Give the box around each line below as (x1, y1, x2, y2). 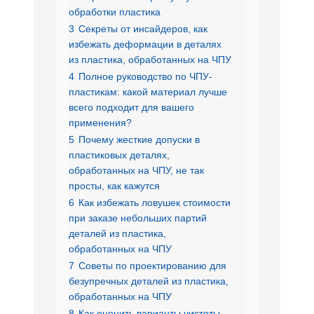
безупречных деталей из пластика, (69, 275, 228, 287)
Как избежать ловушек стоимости (78, 196, 231, 208)
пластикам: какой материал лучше (69, 86, 227, 97)
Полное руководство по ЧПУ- (78, 70, 212, 82)
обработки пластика (69, 6, 161, 18)
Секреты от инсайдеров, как (78, 22, 207, 34)
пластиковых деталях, (69, 149, 170, 161)
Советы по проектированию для (78, 259, 226, 271)
